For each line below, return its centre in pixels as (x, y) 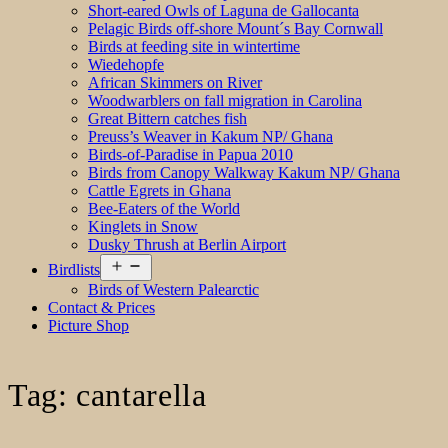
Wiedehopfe (126, 65)
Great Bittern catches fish (167, 119)
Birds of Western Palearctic (173, 290)
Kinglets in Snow (143, 227)
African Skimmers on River (175, 83)
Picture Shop (88, 326)
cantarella (141, 394)
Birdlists (74, 270)
